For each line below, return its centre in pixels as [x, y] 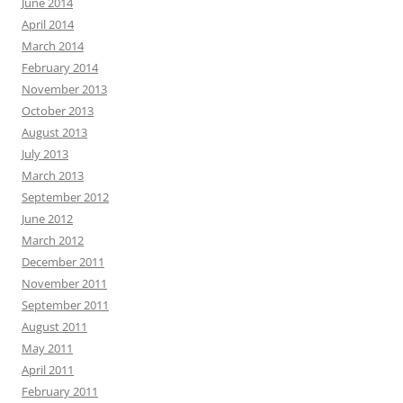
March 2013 [53, 175]
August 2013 [54, 132]
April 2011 [48, 370]
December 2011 [63, 262]
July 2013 [45, 154]
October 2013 [58, 111]
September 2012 [65, 197]
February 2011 [60, 391]
